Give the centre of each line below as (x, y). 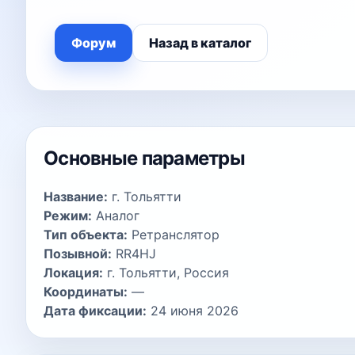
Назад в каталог (200, 43)
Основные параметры (145, 158)
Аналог (116, 216)
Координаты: (86, 292)
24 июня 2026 (193, 311)
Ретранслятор (174, 235)
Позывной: (78, 254)
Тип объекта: (86, 235)
